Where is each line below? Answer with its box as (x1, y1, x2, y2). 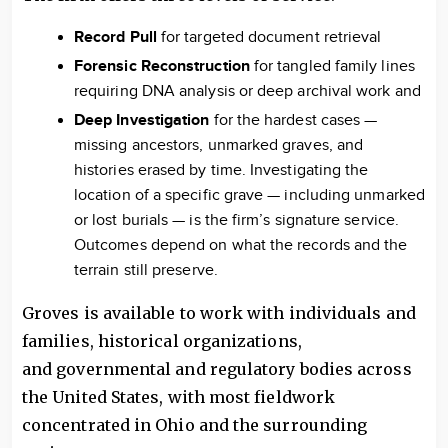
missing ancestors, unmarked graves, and (74, 136, 364, 155)
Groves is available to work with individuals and (22, 303, 416, 323)
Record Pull (74, 28, 157, 47)
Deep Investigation (74, 111, 210, 130)
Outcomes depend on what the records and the (74, 236, 408, 255)
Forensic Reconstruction (74, 57, 254, 76)
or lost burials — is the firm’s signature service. (74, 211, 399, 230)
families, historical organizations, (22, 331, 302, 351)
